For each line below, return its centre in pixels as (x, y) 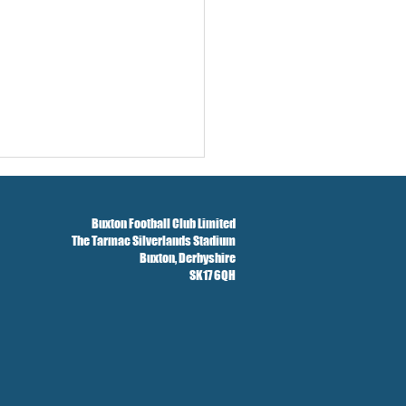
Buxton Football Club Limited (164, 223)
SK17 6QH (213, 275)
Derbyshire (207, 257)
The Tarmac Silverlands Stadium (154, 240)
